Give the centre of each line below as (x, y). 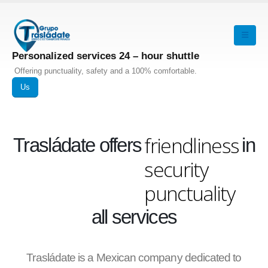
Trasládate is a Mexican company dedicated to (134, 257)
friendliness (192, 145)
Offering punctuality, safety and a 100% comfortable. (104, 71)
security (176, 169)
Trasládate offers (77, 145)
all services (134, 217)
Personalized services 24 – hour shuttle (106, 56)
